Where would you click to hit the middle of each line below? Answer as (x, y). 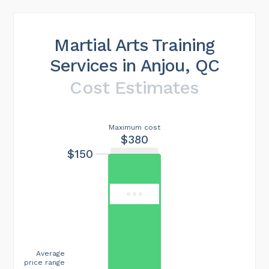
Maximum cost (134, 127)
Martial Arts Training (134, 45)
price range (44, 262)
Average (50, 253)
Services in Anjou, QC (134, 65)
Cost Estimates (134, 87)
